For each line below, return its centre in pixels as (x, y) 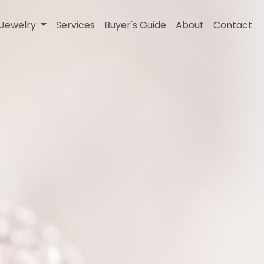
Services (75, 25)
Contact (233, 25)
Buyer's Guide (135, 25)
